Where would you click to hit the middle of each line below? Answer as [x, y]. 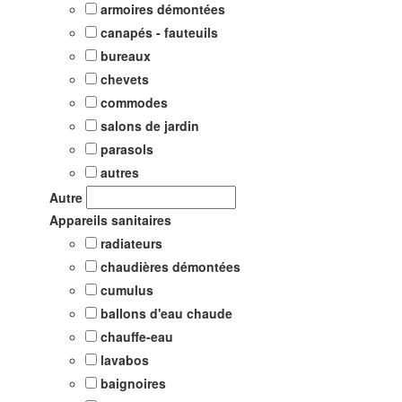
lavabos [125, 359]
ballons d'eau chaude [166, 313]
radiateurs [131, 243]
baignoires [133, 383]
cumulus [127, 289]
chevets [125, 79]
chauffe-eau [137, 336]
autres [120, 172]
